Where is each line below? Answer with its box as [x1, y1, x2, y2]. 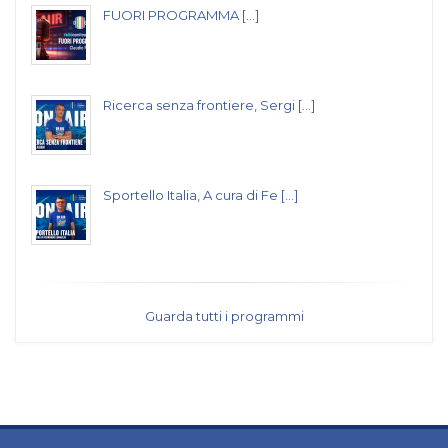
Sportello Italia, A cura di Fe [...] [103, 187, 298, 203]
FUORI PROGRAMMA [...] [103, 7, 259, 23]
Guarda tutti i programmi [144, 308, 304, 324]
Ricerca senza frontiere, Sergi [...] [103, 97, 315, 113]
